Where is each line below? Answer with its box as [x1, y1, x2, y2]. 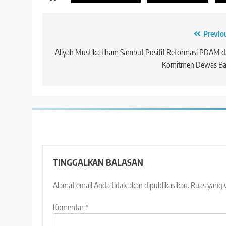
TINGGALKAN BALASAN [53, 157, 143, 168]
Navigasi [52, 29, 96, 44]
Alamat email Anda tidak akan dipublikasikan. [53, 180, 189, 191]
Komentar [53, 202, 85, 213]
